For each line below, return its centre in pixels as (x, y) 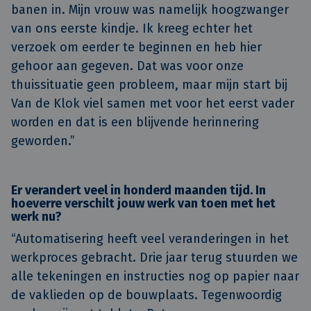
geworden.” (43, 141)
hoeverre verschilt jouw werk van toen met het (143, 204)
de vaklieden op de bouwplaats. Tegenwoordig (146, 295)
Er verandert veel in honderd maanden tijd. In (138, 191)
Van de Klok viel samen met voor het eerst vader (153, 103)
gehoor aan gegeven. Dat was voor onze (127, 66)
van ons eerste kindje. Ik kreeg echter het (132, 28)
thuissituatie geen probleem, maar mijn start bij (149, 84)
